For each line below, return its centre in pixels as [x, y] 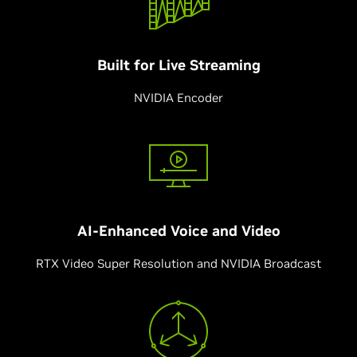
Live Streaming [209, 65]
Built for [127, 65]
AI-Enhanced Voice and [159, 231]
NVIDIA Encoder [178, 98]
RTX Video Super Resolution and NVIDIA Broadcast [178, 263]
